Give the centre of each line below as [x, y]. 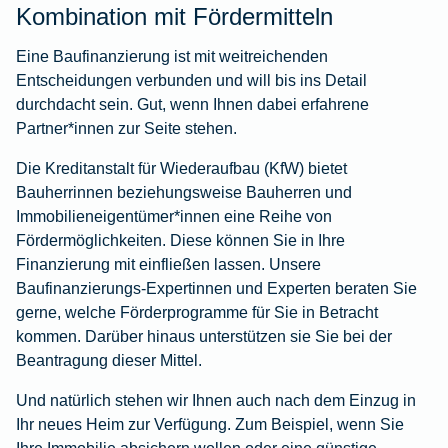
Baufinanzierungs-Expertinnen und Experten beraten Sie [216, 287]
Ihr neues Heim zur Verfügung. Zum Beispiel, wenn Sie [210, 423]
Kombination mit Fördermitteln [174, 16]
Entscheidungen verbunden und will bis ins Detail [191, 79]
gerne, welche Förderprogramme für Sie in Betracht [197, 311]
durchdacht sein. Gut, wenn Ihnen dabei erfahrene [192, 103]
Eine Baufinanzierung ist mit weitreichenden [172, 55]
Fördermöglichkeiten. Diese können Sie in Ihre [180, 239]
